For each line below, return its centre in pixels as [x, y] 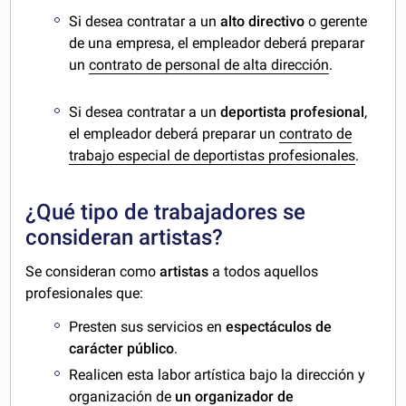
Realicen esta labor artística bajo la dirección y [217, 374]
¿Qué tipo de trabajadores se [166, 213]
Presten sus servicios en [148, 327]
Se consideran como [93, 272]
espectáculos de [279, 327]
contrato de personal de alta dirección [209, 64]
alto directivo [265, 21]
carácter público [122, 349]
